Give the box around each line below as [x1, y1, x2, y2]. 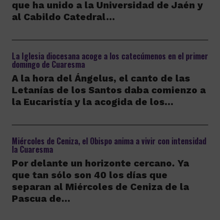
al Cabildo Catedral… [11, 11, 115, 23]
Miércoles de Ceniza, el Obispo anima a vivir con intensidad [11, 135, 206, 147]
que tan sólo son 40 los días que [11, 169, 167, 181]
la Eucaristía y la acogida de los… [11, 96, 173, 108]
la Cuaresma [11, 143, 53, 155]
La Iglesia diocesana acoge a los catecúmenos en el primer [11, 50, 208, 62]
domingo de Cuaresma [11, 58, 85, 70]
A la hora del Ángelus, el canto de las [11, 73, 190, 84]
